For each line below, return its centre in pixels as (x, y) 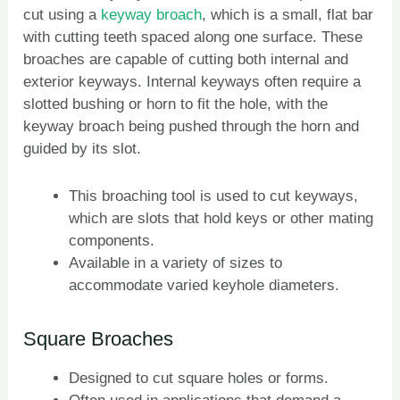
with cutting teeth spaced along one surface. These (193, 37)
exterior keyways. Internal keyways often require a (192, 82)
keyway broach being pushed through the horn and (192, 127)
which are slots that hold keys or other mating (221, 218)
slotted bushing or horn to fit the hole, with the (176, 104)
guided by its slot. (83, 149)
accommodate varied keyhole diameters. (204, 285)
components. (112, 240)
